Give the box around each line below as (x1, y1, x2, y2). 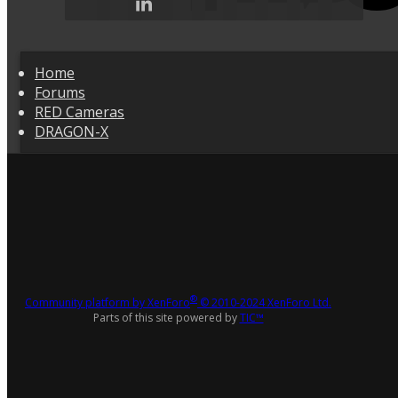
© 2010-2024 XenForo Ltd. (200, 295, 331, 311)
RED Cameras (35, 102, 124, 123)
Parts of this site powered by (92, 310, 240, 326)
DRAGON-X (35, 122, 108, 142)
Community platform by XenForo (25, 295, 190, 311)
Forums (35, 83, 85, 103)
